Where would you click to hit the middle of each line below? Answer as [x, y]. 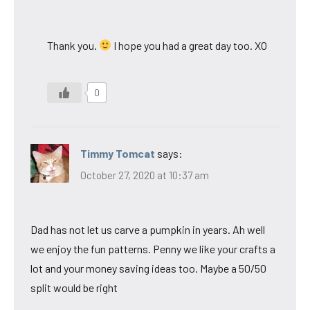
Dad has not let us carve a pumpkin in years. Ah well [148, 230]
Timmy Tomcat [118, 153]
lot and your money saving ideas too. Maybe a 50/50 [148, 268]
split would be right [74, 288]
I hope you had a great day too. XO [190, 45]
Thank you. [73, 45]
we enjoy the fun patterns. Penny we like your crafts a [153, 249]
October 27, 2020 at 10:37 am [145, 175]
